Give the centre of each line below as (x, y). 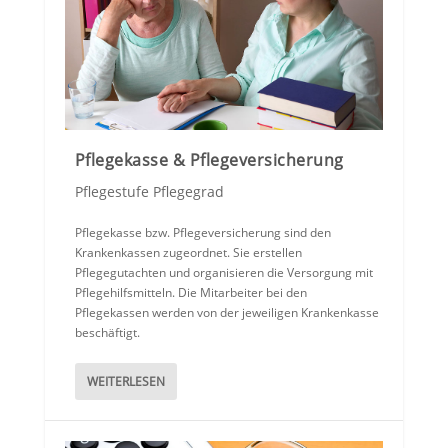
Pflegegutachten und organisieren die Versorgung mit (223, 273)
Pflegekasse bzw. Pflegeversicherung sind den (202, 233)
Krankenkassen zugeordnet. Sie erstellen (188, 253)
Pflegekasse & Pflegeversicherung (209, 160)
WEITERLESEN (125, 382)
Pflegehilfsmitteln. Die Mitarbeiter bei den (190, 293)
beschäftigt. (107, 333)
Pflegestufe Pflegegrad (149, 192)
